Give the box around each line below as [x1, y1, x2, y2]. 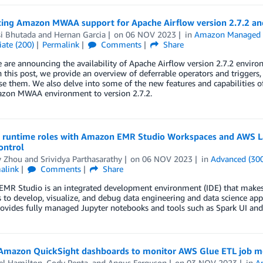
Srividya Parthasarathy [40, 154, 122, 164]
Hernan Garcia [53, 29, 106, 39]
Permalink [42, 39, 80, 49]
